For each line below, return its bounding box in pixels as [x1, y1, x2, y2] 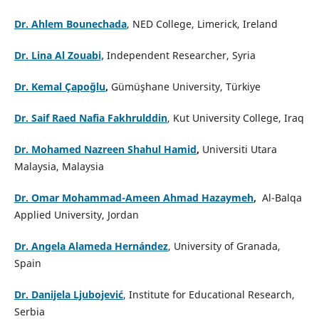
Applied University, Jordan [14, 207, 139, 221]
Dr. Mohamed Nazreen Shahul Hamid [14, 142, 197, 156]
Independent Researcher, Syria [103, 48, 256, 62]
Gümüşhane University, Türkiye [110, 79, 261, 93]
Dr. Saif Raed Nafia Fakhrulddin [14, 110, 167, 125]
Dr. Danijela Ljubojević [14, 287, 123, 301]
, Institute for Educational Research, [122, 287, 295, 301]
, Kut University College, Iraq [167, 110, 304, 125]
